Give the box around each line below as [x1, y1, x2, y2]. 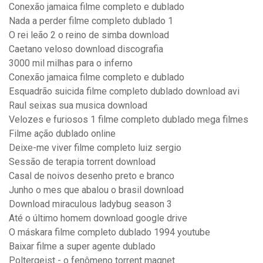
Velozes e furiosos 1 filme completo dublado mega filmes [9, 114, 248, 126]
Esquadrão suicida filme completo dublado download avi [9, 86, 240, 97]
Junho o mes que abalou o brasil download [9, 184, 184, 196]
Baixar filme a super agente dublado [9, 241, 156, 252]
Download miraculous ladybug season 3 [9, 198, 172, 210]
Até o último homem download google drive [9, 213, 187, 224]
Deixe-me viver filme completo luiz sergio [9, 142, 181, 154]
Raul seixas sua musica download [9, 100, 147, 112]
